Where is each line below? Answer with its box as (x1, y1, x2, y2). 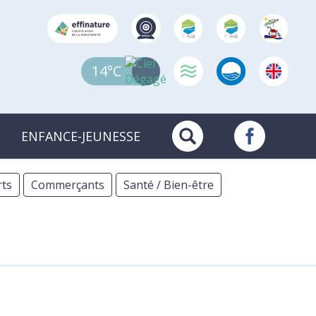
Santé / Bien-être (123, 177, 214, 193)
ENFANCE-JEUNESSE (21, 128, 140, 145)
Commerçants (31, 177, 104, 193)
